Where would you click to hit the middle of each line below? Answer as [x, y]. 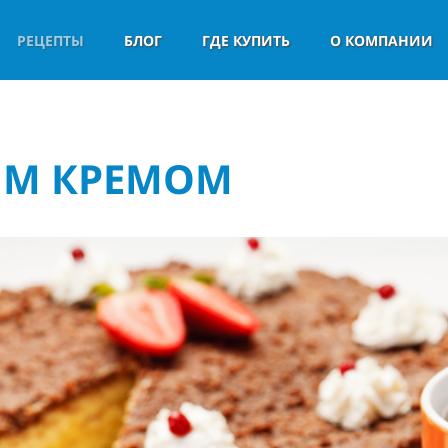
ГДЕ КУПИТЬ [246, 40]
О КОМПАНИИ [381, 40]
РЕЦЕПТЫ [50, 40]
